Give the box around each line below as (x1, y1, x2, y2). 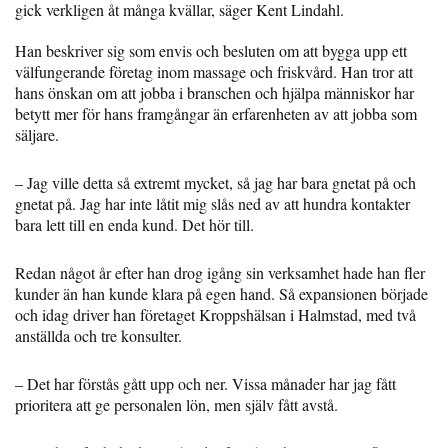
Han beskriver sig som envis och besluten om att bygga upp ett (15, 40, 407, 62)
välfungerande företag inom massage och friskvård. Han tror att (15, 61, 413, 83)
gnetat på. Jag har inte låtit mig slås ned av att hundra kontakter (15, 193, 410, 215)
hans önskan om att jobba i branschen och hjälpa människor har (15, 82, 414, 104)
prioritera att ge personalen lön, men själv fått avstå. (15, 394, 338, 416)
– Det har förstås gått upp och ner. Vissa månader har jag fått (15, 373, 396, 395)
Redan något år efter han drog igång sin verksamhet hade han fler (15, 262, 425, 284)
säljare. (15, 124, 59, 146)
